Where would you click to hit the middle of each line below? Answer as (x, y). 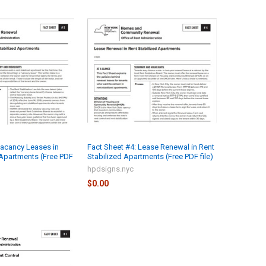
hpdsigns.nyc (110, 169)
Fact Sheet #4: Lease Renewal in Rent (151, 147)
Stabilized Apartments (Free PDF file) (150, 156)
